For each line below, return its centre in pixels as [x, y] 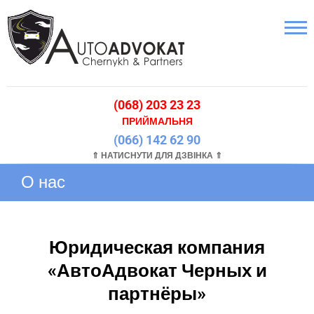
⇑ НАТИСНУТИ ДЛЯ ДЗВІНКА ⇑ [157, 156]
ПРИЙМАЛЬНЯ [157, 121]
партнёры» [157, 294]
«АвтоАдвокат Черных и [157, 271]
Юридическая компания [157, 247]
